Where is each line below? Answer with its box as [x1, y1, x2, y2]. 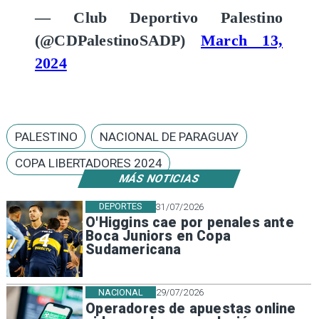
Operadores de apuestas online [85, 300, 296, 317]
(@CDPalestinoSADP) [34, 31, 201, 49]
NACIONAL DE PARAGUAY [99, 129, 239, 144]
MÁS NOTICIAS [117, 172, 202, 185]
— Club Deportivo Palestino [34, 9, 283, 26]
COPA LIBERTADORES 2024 [14, 156, 162, 171]
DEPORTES [99, 201, 142, 212]
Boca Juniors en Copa [85, 228, 231, 245]
